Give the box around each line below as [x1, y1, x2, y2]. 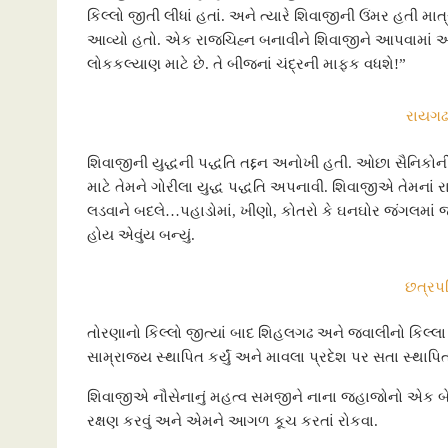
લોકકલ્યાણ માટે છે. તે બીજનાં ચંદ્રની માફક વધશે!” [87, 56, 406, 73]
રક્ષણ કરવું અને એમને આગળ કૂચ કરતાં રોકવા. [87, 413, 378, 430]
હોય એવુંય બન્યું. [87, 226, 195, 243]
